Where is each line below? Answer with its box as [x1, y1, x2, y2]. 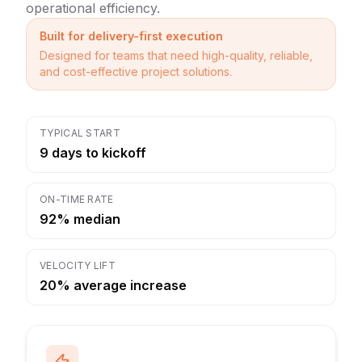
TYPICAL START [40, 127, 120, 139]
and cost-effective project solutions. [40, 65, 232, 78]
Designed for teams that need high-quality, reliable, [40, 48, 313, 62]
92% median [40, 211, 120, 227]
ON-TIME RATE [40, 193, 114, 205]
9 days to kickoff [40, 145, 146, 161]
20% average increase [40, 277, 187, 293]
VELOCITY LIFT [40, 259, 116, 271]
